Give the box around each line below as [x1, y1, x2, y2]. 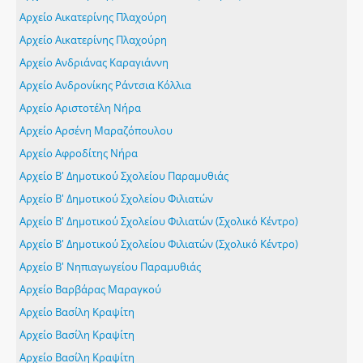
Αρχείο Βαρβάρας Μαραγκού [19, 282, 161, 297]
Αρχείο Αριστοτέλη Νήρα [19, 100, 141, 115]
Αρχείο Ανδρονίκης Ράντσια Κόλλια [19, 78, 191, 92]
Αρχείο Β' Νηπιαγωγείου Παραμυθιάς [19, 259, 201, 274]
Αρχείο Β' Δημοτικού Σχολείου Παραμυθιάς [19, 169, 228, 183]
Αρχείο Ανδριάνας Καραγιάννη [19, 55, 169, 70]
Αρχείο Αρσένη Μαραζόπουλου [19, 123, 173, 138]
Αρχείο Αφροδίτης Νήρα [19, 146, 138, 160]
